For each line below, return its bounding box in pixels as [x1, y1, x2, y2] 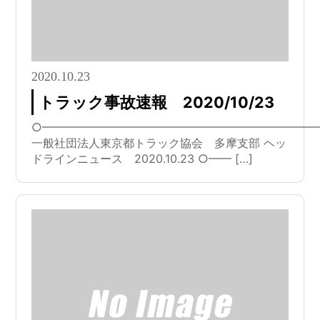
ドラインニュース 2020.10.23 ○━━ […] [31, 151, 253, 166]
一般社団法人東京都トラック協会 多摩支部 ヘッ [31, 136, 286, 151]
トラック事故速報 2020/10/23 [38, 92, 274, 111]
